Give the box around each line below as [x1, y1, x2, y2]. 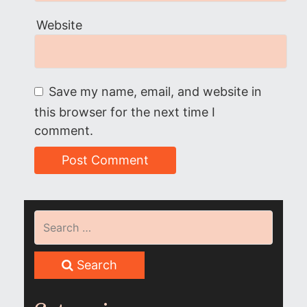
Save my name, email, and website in [49, 84, 262, 99]
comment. [34, 123, 93, 138]
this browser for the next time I [34, 105, 215, 119]
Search [73, 258, 117, 272]
